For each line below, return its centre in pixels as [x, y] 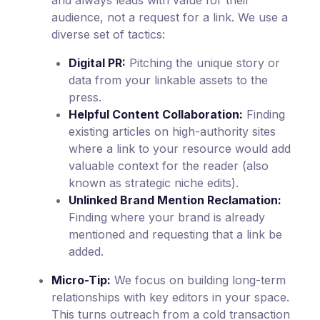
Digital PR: [97, 63]
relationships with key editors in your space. [170, 297]
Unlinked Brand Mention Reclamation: [175, 200]
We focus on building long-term [198, 280]
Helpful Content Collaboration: [156, 115]
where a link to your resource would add [180, 149]
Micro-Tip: [81, 280]
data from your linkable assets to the [168, 80]
